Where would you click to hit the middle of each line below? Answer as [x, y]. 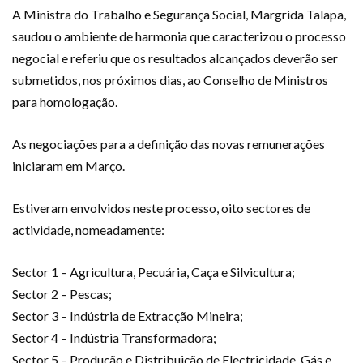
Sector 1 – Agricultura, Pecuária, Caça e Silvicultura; [154, 271]
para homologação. [65, 101]
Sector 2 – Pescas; [62, 293]
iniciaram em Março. [68, 165]
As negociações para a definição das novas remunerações [169, 143]
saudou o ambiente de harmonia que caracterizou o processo [179, 36]
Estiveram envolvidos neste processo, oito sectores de [161, 207]
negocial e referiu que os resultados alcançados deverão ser [175, 58]
